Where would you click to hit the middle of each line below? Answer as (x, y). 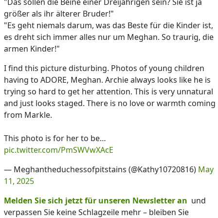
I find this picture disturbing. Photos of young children (104, 68)
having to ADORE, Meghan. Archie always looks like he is (107, 80)
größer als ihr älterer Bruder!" (59, 13)
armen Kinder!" (32, 48)
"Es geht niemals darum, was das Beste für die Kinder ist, (109, 25)
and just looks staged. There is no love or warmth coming (110, 103)
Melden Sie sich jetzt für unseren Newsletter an (96, 200)
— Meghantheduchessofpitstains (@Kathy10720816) (101, 169)
